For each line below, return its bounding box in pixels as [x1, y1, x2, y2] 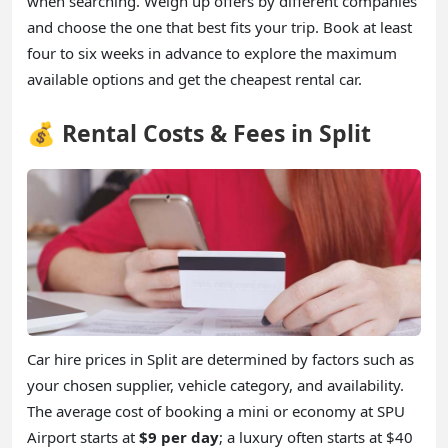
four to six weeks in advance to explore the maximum [27, 43, 397, 64]
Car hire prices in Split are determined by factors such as [27, 348, 414, 369]
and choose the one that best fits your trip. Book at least [27, 17, 412, 38]
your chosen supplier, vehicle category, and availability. [27, 374, 404, 395]
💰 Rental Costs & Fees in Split [27, 117, 371, 150]
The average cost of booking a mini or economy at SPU [27, 400, 405, 421]
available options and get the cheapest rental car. [27, 69, 362, 90]
